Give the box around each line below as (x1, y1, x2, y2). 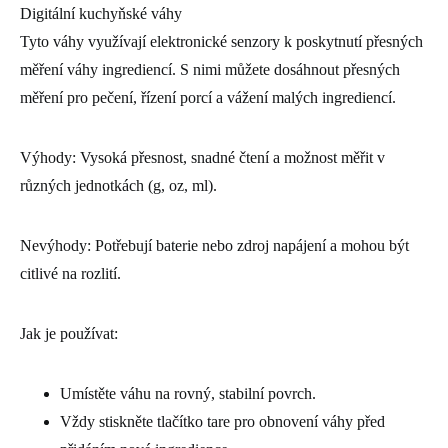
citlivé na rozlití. (20, 264, 121, 282)
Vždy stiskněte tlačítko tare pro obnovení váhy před (60, 412, 385, 430)
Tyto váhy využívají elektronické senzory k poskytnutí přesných (20, 32, 423, 50)
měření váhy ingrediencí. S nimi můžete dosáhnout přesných (20, 60, 400, 78)
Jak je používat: (20, 324, 118, 342)
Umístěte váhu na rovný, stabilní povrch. (60, 384, 316, 402)
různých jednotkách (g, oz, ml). (20, 176, 217, 194)
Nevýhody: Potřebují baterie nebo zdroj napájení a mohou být (20, 236, 409, 254)
